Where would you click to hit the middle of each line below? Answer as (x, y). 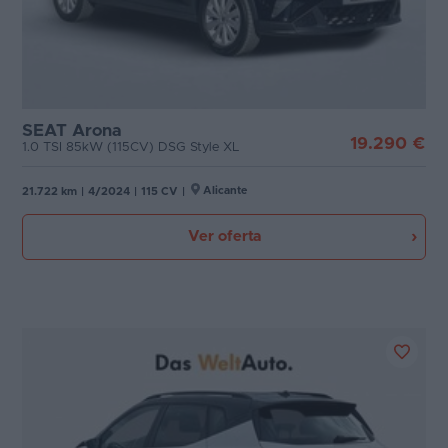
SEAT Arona (71, 130)
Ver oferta (224, 236)
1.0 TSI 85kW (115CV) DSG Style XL (131, 147)
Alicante (225, 190)
